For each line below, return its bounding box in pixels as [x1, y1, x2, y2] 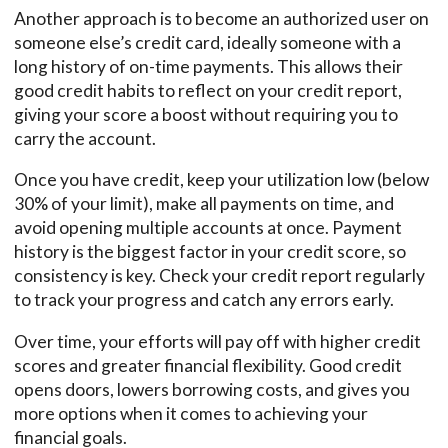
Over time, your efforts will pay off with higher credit [14, 330, 421, 352]
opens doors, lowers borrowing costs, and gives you [14, 378, 410, 400]
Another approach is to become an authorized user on [14, 7, 429, 29]
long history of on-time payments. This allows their [14, 55, 403, 77]
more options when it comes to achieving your [14, 402, 368, 424]
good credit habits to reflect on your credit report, [14, 79, 402, 101]
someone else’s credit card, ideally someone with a [14, 31, 401, 53]
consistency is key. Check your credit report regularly [14, 265, 425, 287]
